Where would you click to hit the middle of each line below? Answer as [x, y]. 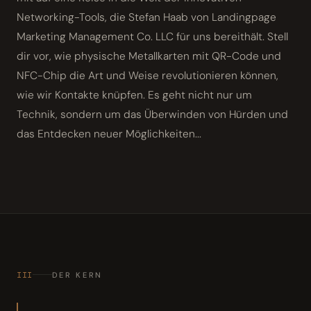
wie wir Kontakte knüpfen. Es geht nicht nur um [134, 95]
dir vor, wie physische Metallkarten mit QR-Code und [149, 56]
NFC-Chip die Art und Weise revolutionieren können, [148, 75]
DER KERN [77, 275]
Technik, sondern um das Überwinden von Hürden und [152, 114]
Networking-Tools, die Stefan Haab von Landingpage [146, 17]
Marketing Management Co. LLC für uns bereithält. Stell [152, 36]
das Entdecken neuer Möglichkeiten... [109, 134]
